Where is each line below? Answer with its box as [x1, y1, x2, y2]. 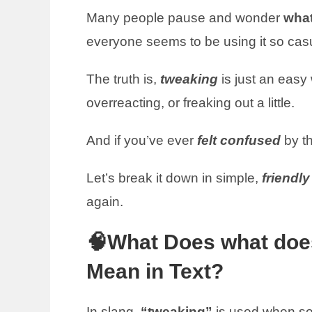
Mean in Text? [86, 260, 224, 283]
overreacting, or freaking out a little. [86, 95, 298, 110]
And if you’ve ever [86, 133, 194, 148]
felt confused [194, 133, 281, 148]
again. [86, 194, 123, 209]
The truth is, [86, 72, 157, 86]
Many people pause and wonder [86, 10, 283, 25]
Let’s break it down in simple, [86, 171, 262, 185]
